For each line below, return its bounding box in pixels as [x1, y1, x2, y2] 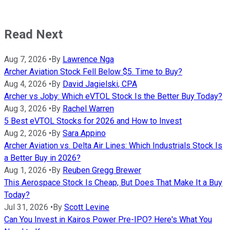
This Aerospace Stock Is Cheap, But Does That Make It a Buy [4, 178, 222, 188]
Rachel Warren [63, 104, 114, 114]
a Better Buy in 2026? [4, 153, 81, 163]
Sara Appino [63, 128, 106, 139]
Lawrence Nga [63, 54, 114, 65]
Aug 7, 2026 [4, 54, 47, 65]
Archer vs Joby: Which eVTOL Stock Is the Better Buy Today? [4, 91, 222, 102]
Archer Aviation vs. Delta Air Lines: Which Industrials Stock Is [4, 141, 222, 151]
